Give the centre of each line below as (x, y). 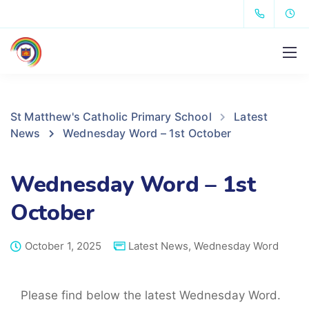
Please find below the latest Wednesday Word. (151, 295)
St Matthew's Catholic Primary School (111, 117)
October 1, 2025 (63, 246)
